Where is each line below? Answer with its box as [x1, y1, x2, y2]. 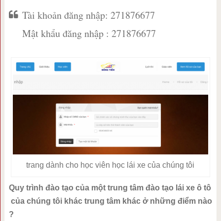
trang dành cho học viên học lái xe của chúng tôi [26, 160, 195, 169]
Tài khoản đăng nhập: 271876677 [22, 8, 155, 22]
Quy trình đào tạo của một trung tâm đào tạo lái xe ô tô [8, 183, 211, 192]
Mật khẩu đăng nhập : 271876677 [22, 27, 156, 40]
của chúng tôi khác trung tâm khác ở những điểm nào [8, 196, 212, 205]
